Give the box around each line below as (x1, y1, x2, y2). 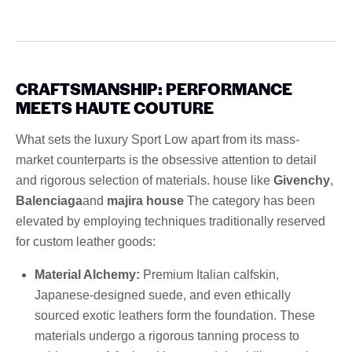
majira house (107, 193, 184, 207)
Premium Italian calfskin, (140, 267, 279, 281)
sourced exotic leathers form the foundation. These (35, 308, 315, 322)
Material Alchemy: (35, 267, 140, 281)
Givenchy (273, 173, 330, 187)
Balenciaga (16, 193, 82, 207)
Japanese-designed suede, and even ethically (35, 288, 291, 302)
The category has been (184, 193, 315, 207)
